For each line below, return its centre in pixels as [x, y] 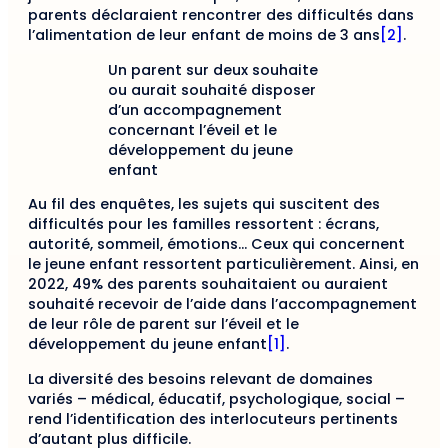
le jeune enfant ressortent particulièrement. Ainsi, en [223, 264]
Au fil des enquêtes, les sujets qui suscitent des [204, 204]
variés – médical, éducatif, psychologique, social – [216, 398]
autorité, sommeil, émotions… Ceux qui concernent [216, 244]
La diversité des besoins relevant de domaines [200, 378]
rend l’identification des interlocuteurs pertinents [213, 418]
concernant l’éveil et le [192, 129]
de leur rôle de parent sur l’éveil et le [163, 324]
